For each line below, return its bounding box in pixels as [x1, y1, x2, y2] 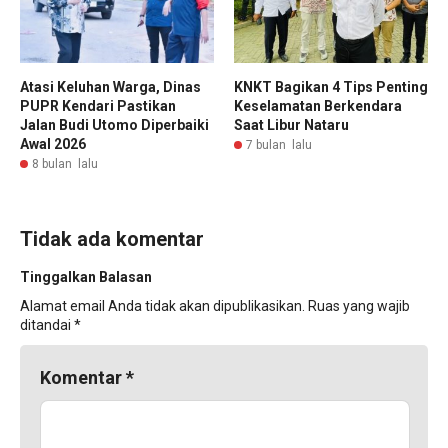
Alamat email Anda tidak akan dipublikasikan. [20, 298, 305, 314]
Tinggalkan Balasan [20, 269, 152, 285]
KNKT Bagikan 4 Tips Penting [234, 79, 428, 95]
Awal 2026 [20, 136, 86, 152]
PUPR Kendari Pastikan [20, 98, 176, 114]
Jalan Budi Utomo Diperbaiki [20, 117, 209, 133]
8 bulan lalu [32, 157, 98, 171]
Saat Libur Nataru [234, 117, 349, 133]
